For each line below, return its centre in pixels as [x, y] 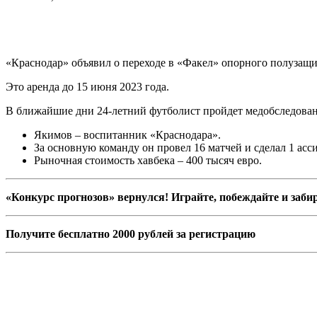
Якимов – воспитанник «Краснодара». [127, 134]
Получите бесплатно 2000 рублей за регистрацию [131, 234]
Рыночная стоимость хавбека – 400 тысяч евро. [148, 160]
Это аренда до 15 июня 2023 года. [87, 86]
